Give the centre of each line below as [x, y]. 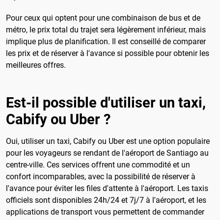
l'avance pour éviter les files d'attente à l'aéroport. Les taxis [107, 189]
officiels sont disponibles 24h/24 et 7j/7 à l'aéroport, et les [106, 200]
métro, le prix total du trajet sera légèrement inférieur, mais [106, 29]
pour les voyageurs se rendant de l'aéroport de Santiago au [107, 153]
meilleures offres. [36, 65]
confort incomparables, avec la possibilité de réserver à [101, 177]
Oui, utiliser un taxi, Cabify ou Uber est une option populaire [108, 141]
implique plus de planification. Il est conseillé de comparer [106, 41]
